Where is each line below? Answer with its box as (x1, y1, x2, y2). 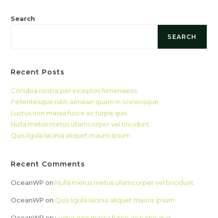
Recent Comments (11, 160, 86, 169)
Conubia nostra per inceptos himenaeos (11, 87, 138, 95)
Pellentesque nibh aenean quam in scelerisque (11, 98, 159, 106)
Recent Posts (11, 68, 65, 77)
